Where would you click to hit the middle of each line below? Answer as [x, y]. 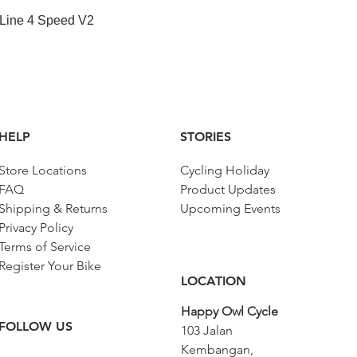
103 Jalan [207, 330]
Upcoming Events [230, 208]
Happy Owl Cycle [229, 311]
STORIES [206, 136]
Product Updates [228, 189]
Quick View [178, 19]
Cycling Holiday [225, 170]
